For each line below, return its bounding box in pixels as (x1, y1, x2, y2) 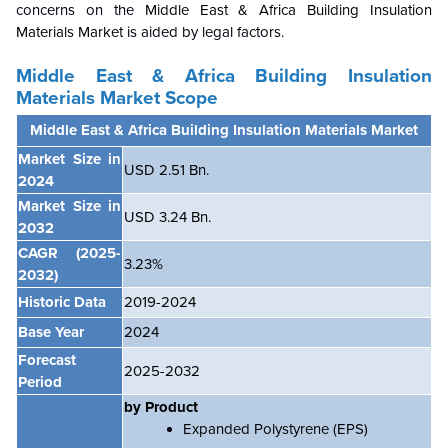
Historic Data (18, 293, 106, 311)
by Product (124, 398, 198, 416)
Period (18, 373, 62, 391)
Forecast (18, 351, 76, 369)
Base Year (18, 323, 84, 341)
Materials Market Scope (16, 87, 218, 109)
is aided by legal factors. (123, 23, 284, 41)
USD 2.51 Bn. (124, 161, 209, 179)
